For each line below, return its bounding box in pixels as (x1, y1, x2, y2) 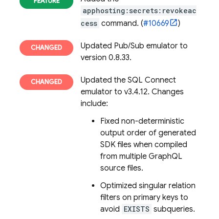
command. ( (99, 19, 143, 28)
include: (81, 99, 108, 109)
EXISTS (124, 204, 150, 214)
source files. (100, 163, 143, 173)
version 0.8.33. (81, 53, 131, 63)
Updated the (81, 75, 128, 85)
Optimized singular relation (100, 181, 196, 191)
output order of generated (100, 128, 196, 138)
